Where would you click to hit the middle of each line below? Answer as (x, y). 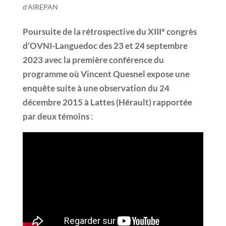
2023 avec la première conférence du (93, 60)
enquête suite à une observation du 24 (96, 88)
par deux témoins (56, 116)
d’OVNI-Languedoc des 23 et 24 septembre (105, 45)
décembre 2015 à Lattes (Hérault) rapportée (107, 102)
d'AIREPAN (40, 7)
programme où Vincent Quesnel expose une (106, 74)
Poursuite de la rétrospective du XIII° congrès (109, 31)
